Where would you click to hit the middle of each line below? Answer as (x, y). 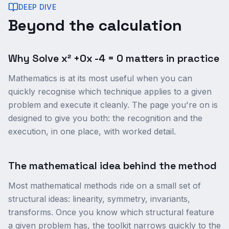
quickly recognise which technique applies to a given (110, 91)
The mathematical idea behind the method (112, 166)
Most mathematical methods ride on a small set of (105, 186)
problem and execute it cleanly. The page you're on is (113, 105)
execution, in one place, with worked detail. (92, 131)
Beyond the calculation (95, 25)
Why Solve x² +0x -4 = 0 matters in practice (114, 58)
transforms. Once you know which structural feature (111, 212)
